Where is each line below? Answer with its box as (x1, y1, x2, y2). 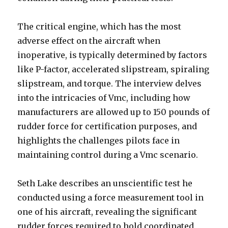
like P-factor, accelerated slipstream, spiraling (17, 64, 210, 75)
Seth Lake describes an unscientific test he (17, 178, 193, 189)
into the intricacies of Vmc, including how (17, 93, 191, 103)
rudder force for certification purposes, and (17, 121, 197, 132)
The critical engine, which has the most (17, 21, 182, 32)
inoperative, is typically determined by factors (17, 50, 208, 61)
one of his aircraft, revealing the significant (17, 207, 197, 217)
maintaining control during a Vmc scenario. (17, 150, 198, 160)
